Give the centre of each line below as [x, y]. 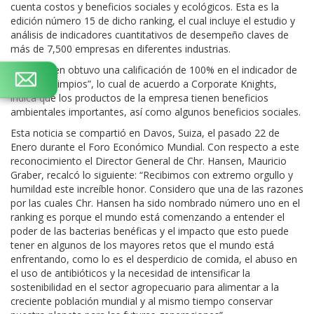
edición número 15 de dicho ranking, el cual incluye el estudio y [153, 21]
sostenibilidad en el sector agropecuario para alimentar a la [145, 287]
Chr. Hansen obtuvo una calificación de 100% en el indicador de [154, 70]
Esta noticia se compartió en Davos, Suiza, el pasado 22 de [145, 133]
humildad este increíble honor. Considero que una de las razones [157, 189]
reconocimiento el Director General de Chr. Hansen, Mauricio [149, 161]
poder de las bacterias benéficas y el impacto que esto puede [150, 231]
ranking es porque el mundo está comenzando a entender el [148, 217]
